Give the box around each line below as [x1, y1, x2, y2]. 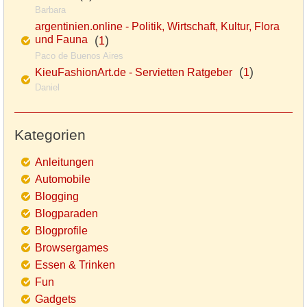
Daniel [35, 82, 60, 93]
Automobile [35, 173, 90, 185]
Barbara [35, 4, 66, 15]
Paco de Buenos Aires [35, 50, 123, 61]
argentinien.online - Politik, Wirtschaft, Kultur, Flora [35, 20, 280, 32]
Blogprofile [35, 224, 88, 236]
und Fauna [35, 33, 88, 47]
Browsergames [35, 241, 108, 254]
